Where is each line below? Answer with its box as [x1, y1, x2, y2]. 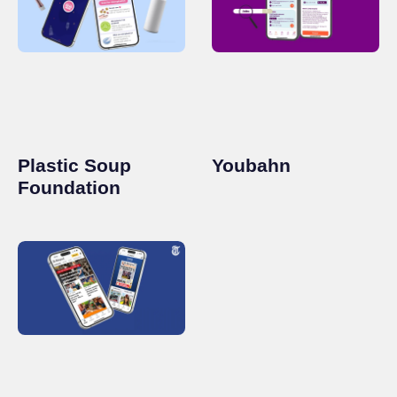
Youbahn [212, 154, 291, 175]
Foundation [18, 176, 121, 198]
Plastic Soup [18, 154, 131, 175]
